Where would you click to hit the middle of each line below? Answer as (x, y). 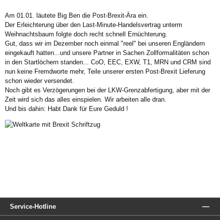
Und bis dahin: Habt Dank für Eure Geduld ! (67, 109)
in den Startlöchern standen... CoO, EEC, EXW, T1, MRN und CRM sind (108, 62)
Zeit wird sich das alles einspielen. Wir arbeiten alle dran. (86, 99)
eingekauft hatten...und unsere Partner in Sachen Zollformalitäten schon (107, 53)
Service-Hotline (33, 207)
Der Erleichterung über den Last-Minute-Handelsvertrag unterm (94, 25)
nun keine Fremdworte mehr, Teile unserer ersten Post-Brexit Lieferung (105, 71)
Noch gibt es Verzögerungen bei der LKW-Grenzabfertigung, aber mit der (108, 90)
